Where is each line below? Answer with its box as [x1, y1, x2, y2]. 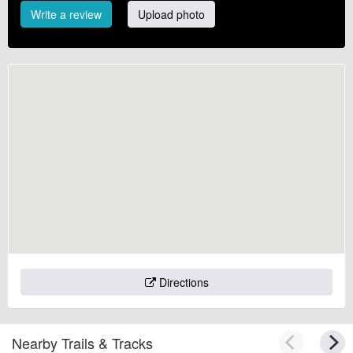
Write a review [31, 6, 102, 22]
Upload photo [138, 6, 205, 22]
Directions [155, 273, 209, 290]
